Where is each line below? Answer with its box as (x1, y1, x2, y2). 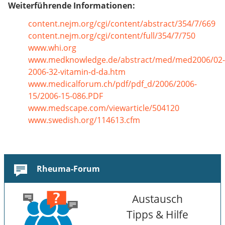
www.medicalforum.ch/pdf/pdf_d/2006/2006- (28, 78, 197, 89)
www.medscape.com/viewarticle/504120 (28, 102, 179, 114)
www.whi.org (28, 42, 76, 53)
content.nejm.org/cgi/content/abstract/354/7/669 (28, 18, 215, 29)
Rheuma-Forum (37, 163, 100, 174)
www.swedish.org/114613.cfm (28, 114, 140, 126)
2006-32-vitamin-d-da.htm (28, 66, 126, 77)
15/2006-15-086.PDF (28, 90, 103, 101)
